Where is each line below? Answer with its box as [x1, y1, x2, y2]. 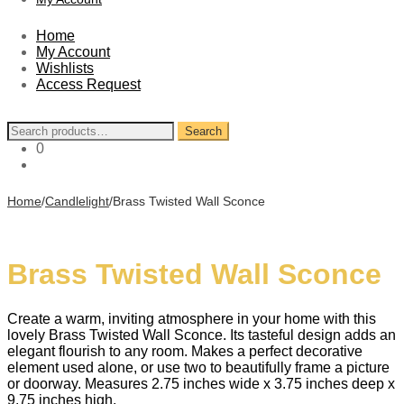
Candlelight [45, 193, 109, 208]
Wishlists [36, 60, 94, 76]
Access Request [36, 76, 141, 92]
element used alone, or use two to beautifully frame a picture [7, 359, 390, 375]
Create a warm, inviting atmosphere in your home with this [7, 310, 376, 326]
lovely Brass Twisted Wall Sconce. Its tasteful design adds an [7, 326, 396, 343]
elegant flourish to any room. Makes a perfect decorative [7, 343, 363, 359]
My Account [36, 43, 110, 60]
